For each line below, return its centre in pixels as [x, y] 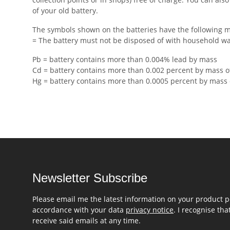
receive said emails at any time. [87, 221]
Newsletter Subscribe [90, 178]
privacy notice [150, 210]
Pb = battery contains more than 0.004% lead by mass [125, 59]
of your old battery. [65, 11]
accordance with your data [79, 210]
